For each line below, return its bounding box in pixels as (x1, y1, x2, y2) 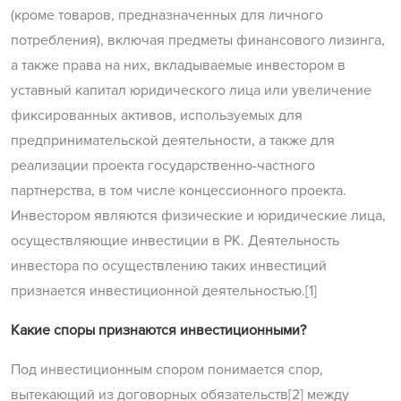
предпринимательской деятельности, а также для (11, 132, 335, 150)
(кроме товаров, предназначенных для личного (11, 6, 323, 25)
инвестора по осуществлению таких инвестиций (11, 257, 327, 276)
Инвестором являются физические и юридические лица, (11, 207, 386, 226)
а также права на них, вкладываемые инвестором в (11, 56, 346, 75)
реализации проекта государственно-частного (11, 157, 315, 175)
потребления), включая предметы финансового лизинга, (11, 31, 385, 50)
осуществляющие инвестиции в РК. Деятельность (11, 232, 339, 251)
